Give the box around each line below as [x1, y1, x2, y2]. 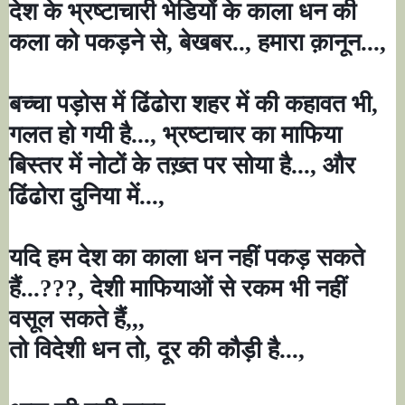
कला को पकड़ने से [9, 29, 166, 57]
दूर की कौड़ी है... [157, 336, 298, 364]
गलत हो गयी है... [9, 121, 150, 149]
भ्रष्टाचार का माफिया [163, 121, 342, 149]
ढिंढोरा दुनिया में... [9, 183, 158, 211]
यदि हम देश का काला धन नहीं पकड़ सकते [9, 244, 364, 272]
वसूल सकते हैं [9, 306, 126, 334]
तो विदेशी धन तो [9, 336, 145, 364]
